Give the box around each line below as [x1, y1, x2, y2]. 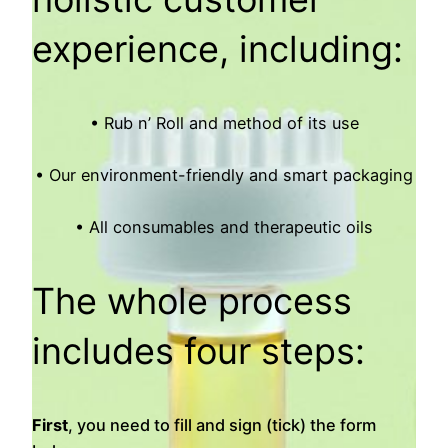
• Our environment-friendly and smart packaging [35, 164, 413, 185]
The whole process [32, 278, 352, 323]
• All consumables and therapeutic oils [75, 216, 373, 237]
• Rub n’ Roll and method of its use [89, 112, 359, 133]
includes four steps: [32, 328, 365, 373]
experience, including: [32, 26, 403, 71]
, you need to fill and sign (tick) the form [68, 414, 376, 435]
